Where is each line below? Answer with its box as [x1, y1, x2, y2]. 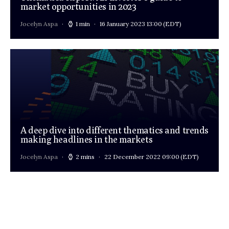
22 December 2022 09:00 [104, 153, 179, 161]
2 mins [76, 153, 95, 161]
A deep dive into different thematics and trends [20, 125, 209, 136]
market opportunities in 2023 [20, 1, 136, 12]
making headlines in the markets [20, 134, 153, 145]
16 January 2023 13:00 [100, 20, 162, 28]
